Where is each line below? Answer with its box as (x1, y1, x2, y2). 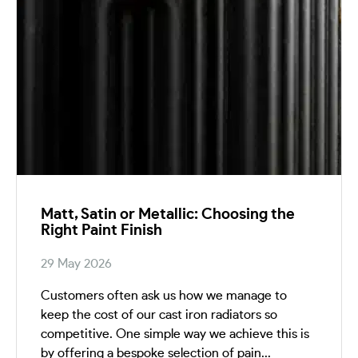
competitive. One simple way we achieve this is (41, 327, 309, 340)
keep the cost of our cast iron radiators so (41, 308, 277, 321)
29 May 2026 (41, 257, 112, 270)
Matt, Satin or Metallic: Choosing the (41, 207, 295, 223)
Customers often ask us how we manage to (41, 288, 287, 302)
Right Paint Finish (41, 223, 162, 239)
